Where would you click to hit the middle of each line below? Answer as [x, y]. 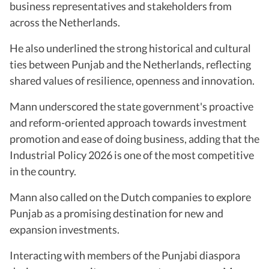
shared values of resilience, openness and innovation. [132, 80]
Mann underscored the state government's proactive [131, 106]
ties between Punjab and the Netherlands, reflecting [130, 64]
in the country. [43, 171]
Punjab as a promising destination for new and [116, 213]
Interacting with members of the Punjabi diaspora [125, 255]
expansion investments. [65, 229]
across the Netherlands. [65, 22]
